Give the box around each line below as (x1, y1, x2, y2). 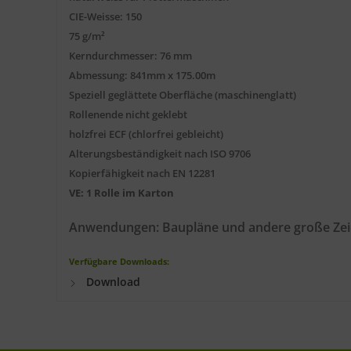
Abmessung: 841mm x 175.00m (69, 68, 215, 83)
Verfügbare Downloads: (69, 255, 169, 268)
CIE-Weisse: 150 (69, 9, 142, 24)
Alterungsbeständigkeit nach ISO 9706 (69, 147, 251, 161)
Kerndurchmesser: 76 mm (69, 49, 192, 63)
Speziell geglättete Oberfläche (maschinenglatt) (69, 88, 296, 103)
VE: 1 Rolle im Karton (69, 186, 174, 201)
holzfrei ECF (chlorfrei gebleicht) (69, 127, 223, 142)
